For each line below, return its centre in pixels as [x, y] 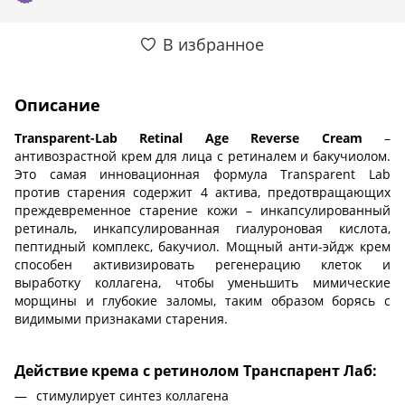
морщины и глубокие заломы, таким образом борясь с [202, 300]
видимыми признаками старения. [121, 318]
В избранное [213, 44]
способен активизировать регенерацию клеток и [202, 264]
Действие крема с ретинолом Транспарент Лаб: [196, 371]
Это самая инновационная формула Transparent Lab [202, 174]
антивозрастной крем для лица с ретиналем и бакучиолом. [202, 155]
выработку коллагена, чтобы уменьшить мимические [202, 282]
